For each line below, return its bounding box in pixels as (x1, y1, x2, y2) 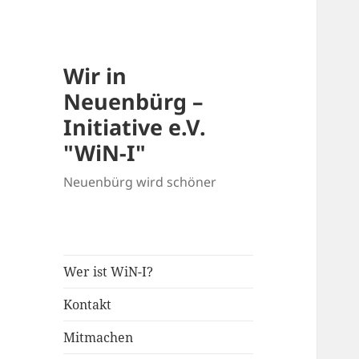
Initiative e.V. (63, 112, 207, 143)
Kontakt (63, 296, 112, 314)
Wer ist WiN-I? (63, 263, 154, 281)
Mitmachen (63, 329, 134, 347)
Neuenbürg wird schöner (63, 173, 217, 192)
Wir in (63, 61, 127, 91)
